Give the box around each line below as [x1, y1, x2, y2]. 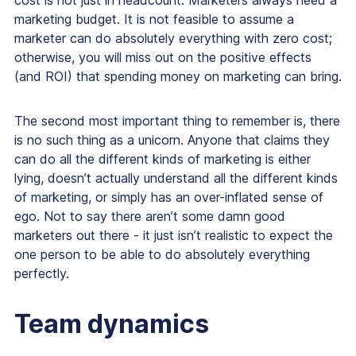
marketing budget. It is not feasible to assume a [14, 11, 294, 28]
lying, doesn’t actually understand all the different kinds [14, 170, 338, 187]
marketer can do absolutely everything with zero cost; [14, 30, 332, 47]
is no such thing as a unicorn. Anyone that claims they [14, 132, 330, 149]
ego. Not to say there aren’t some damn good [14, 208, 285, 225]
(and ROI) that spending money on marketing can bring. [14, 68, 342, 85]
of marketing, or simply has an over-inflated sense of [14, 189, 323, 206]
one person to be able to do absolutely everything [14, 246, 310, 263]
